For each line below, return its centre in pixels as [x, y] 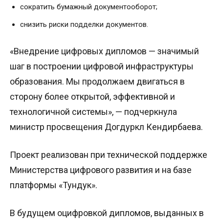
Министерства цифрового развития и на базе [101, 170]
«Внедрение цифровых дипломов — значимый [104, 51]
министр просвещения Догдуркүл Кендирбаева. [106, 127]
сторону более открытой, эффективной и [92, 97]
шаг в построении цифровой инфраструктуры [102, 66]
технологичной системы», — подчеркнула [93, 112]
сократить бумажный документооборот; [89, 7]
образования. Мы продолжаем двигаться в [97, 82]
